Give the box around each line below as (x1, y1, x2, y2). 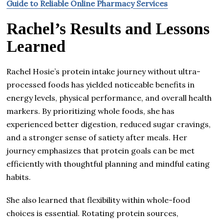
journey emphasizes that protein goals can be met (6, 145, 195, 155)
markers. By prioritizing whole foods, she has (6, 106, 175, 116)
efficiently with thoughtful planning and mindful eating (6, 158, 210, 169)
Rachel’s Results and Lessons (6, 20, 210, 38)
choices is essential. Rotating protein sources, (6, 208, 179, 218)
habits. (6, 172, 31, 182)
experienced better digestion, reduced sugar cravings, (6, 119, 211, 129)
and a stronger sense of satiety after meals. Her (6, 132, 188, 142)
